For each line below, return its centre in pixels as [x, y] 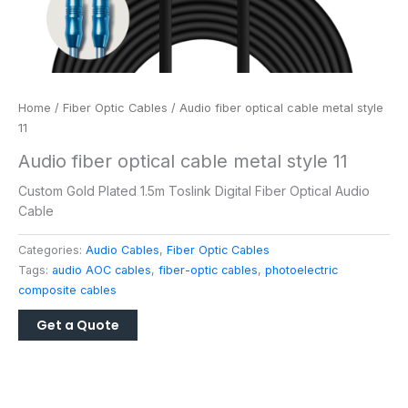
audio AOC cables [102, 270]
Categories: [52, 250]
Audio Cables [122, 250]
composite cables [67, 291]
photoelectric [301, 270]
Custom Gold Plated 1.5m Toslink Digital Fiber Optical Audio [194, 190]
